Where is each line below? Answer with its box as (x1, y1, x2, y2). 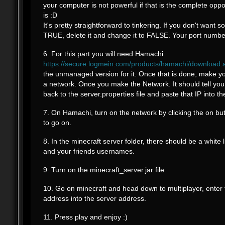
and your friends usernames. (43, 147, 135, 155)
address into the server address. (43, 194, 146, 202)
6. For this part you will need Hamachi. (43, 50, 165, 58)
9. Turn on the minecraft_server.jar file (43, 166, 164, 174)
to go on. (43, 119, 71, 127)
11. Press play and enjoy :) (43, 213, 128, 221)
